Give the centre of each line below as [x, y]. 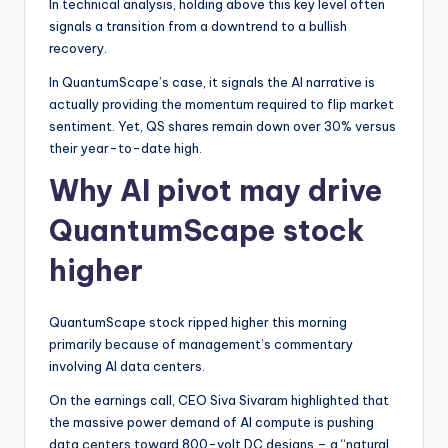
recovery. [78, 48]
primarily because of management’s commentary [201, 344]
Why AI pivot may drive [215, 191]
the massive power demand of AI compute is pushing [211, 422]
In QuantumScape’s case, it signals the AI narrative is [212, 82]
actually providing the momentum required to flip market [221, 104]
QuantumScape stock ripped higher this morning [198, 322]
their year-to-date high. [125, 148]
